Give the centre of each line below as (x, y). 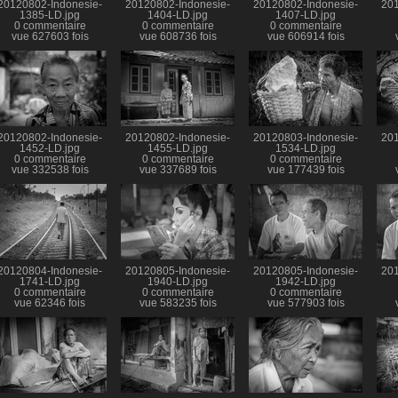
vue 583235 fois (178, 303)
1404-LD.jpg (178, 15)
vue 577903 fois (306, 303)
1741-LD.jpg (50, 282)
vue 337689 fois (178, 169)
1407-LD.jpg (306, 15)
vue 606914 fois (306, 36)
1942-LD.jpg (306, 282)
